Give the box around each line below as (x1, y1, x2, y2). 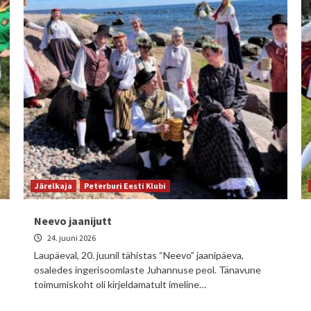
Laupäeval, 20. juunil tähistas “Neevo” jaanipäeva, (34, 249, 244, 261)
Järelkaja (35, 180, 72, 191)
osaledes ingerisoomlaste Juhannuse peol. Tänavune (34, 264, 261, 276)
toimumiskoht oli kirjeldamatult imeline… (34, 278, 206, 290)
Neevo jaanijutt (34, 214, 112, 228)
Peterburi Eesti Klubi (84, 180, 166, 191)
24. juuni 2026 (46, 233, 96, 243)
